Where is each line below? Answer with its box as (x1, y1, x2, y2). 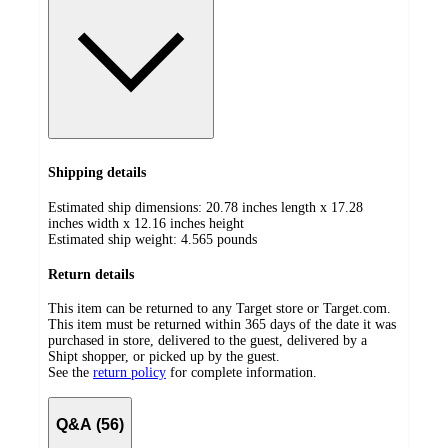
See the (48, 365, 89, 381)
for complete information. (170, 365, 317, 381)
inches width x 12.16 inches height (48, 216, 244, 232)
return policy (93, 365, 166, 381)
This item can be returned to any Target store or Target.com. (48, 301, 391, 317)
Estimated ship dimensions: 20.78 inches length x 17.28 (48, 200, 363, 216)
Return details (48, 266, 134, 282)
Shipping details (48, 165, 146, 181)
